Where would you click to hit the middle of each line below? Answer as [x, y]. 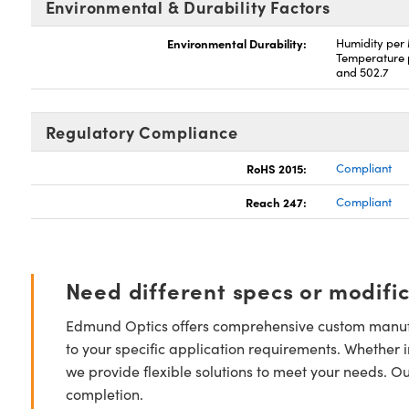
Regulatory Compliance [142, 132]
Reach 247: [277, 202]
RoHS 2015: [277, 168]
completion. [104, 394]
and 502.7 [363, 72]
